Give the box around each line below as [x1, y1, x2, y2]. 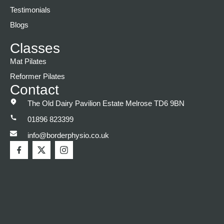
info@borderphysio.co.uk [27, 131, 109, 140]
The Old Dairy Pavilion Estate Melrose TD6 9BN [27, 99, 184, 108]
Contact [10, 82, 59, 98]
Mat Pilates [10, 57, 46, 66]
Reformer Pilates [10, 72, 65, 81]
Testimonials [10, 5, 50, 14]
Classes [10, 40, 60, 56]
